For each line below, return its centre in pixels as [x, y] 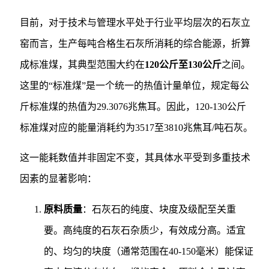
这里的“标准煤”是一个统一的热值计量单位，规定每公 [134, 86]
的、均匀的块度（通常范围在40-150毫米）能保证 [148, 252]
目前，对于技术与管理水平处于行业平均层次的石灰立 [135, 23]
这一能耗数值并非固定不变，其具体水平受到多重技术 [135, 158]
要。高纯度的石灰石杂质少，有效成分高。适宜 [144, 231]
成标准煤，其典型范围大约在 [82, 65]
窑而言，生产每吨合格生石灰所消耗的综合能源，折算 [135, 44]
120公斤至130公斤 [183, 65]
